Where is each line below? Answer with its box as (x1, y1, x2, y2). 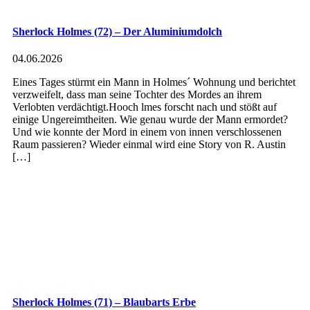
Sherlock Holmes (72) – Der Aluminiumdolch (12, 26, 222, 38)
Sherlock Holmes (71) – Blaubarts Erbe (12, 295, 196, 308)
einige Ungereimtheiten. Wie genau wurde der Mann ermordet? (12, 113, 288, 126)
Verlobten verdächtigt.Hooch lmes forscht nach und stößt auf (12, 101, 277, 113)
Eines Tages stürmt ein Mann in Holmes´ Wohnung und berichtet (12, 76, 295, 89)
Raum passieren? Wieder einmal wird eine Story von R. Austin (12, 138, 286, 151)
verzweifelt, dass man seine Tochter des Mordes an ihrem (12, 89, 262, 101)
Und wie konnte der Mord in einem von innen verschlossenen (12, 126, 282, 138)
